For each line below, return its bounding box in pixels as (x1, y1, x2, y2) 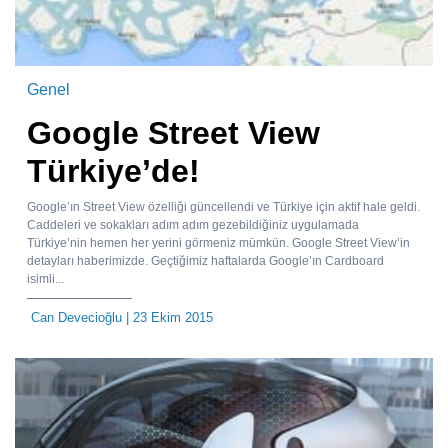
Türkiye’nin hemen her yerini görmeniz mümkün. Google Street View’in (27, 235, 410, 250)
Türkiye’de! (27, 152, 200, 189)
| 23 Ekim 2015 (122, 309, 213, 325)
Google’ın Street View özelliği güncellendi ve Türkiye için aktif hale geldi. (27, 199, 420, 214)
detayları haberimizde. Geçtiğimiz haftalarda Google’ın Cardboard (27, 253, 384, 268)
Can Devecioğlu (31, 309, 122, 325)
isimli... (27, 271, 64, 286)
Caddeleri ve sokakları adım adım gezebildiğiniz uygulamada (27, 217, 359, 232)
